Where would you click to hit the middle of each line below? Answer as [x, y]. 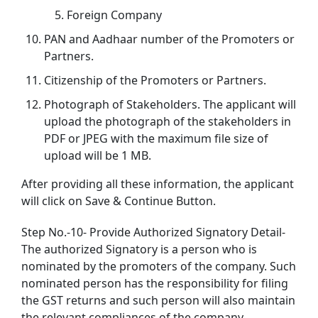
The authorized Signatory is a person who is [139, 249]
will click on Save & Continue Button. [119, 201]
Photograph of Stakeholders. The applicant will [170, 104]
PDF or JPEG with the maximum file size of [156, 138]
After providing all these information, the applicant [158, 183]
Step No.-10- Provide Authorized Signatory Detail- [153, 232]
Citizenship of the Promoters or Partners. [155, 80]
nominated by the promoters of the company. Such [159, 266]
